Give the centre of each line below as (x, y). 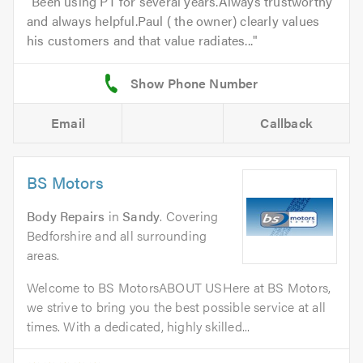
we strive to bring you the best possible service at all (177, 307)
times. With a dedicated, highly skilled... (139, 327)
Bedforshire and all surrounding (117, 236)
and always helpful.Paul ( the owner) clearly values (173, 21)
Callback (287, 123)
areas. (43, 255)
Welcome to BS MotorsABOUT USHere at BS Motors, (179, 288)
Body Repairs (66, 216)
